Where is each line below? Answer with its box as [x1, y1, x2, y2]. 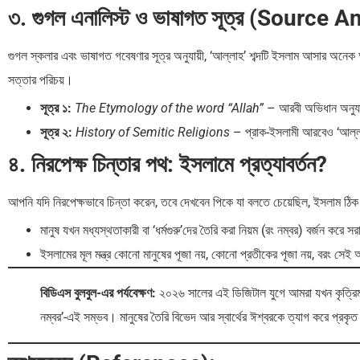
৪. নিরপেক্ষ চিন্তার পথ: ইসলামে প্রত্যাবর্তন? [8, 151, 327, 178]
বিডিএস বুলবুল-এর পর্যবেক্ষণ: [40, 285, 156, 301]
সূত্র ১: [40, 100, 72, 117]
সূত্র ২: [40, 125, 72, 141]
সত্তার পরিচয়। [8, 72, 73, 88]
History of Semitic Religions [76, 125, 230, 141]
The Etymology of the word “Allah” [75, 100, 264, 117]
